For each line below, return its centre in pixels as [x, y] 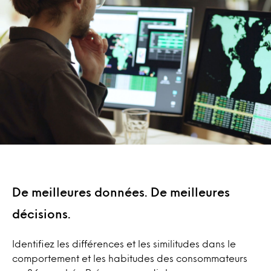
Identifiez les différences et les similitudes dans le [124, 244]
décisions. [41, 214]
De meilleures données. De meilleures [121, 192]
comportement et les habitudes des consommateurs [130, 258]
